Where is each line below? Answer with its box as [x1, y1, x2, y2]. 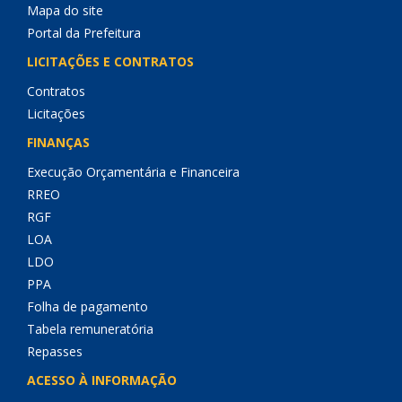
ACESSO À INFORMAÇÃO [27, 371, 177, 389]
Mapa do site [27, 2, 103, 19]
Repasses [27, 343, 83, 360]
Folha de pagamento [27, 298, 148, 315]
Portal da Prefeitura [27, 24, 141, 41]
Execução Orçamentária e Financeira [27, 163, 240, 180]
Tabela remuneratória [27, 320, 153, 337]
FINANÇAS [27, 134, 90, 151]
